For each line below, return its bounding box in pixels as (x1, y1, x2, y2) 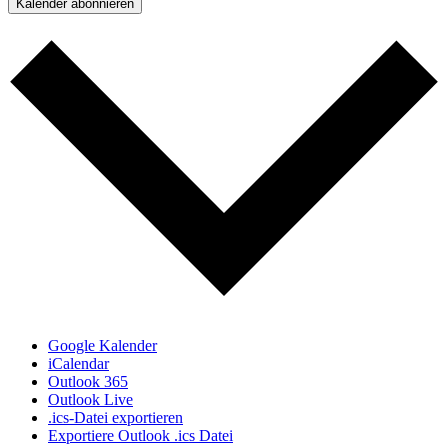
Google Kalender (48, 336, 157, 354)
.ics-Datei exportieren (48, 408, 183, 426)
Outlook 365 (48, 372, 128, 390)
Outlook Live (48, 390, 133, 408)
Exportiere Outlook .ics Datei (48, 426, 233, 444)
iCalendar (48, 354, 109, 372)
